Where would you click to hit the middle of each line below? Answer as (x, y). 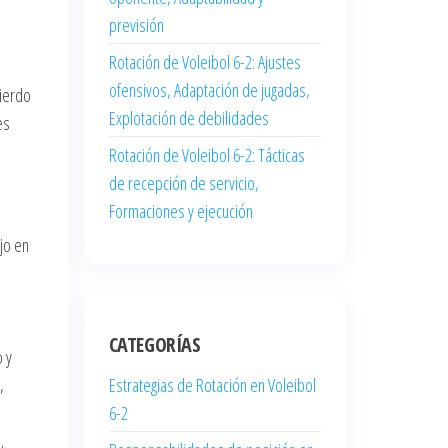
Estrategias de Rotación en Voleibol (212, 384)
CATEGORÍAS (154, 344)
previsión (136, 24)
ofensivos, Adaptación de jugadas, (209, 89)
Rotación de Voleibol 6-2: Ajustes (204, 61)
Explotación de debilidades (188, 117)
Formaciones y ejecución (180, 210)
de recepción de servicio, (183, 182)
